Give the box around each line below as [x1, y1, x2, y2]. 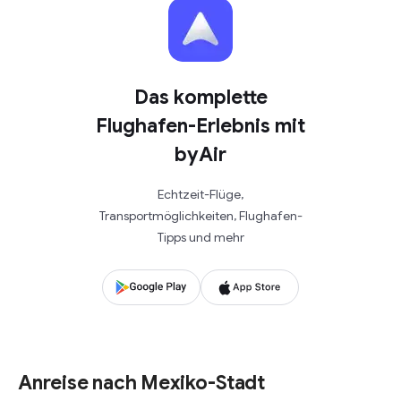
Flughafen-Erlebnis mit [96, 114, 305, 138]
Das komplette [133, 85, 268, 109]
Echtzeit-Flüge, [158, 186, 243, 202]
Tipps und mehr [157, 229, 244, 245]
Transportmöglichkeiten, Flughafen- [98, 208, 303, 224]
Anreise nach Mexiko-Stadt [18, 371, 265, 395]
